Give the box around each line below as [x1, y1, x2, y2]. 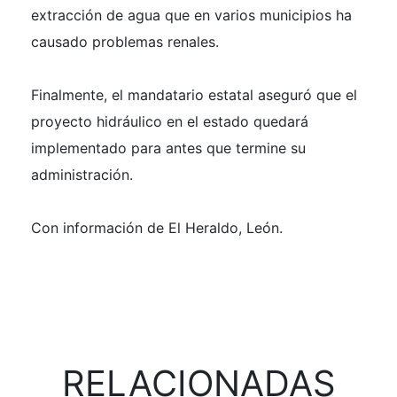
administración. [31, 166, 133, 184]
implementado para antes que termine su [31, 139, 306, 158]
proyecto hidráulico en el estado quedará [31, 113, 308, 131]
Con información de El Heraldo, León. [31, 219, 283, 237]
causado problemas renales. [31, 33, 219, 51]
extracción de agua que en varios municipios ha [31, 6, 352, 25]
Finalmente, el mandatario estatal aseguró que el [31, 86, 357, 105]
